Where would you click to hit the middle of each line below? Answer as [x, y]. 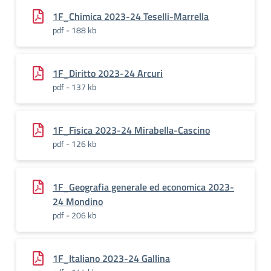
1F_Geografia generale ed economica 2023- [143, 187]
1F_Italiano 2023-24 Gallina [111, 258]
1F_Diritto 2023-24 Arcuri [108, 73]
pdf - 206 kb [74, 215]
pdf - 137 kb [74, 87]
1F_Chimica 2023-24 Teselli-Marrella [131, 16]
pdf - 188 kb [74, 30]
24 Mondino [78, 201]
